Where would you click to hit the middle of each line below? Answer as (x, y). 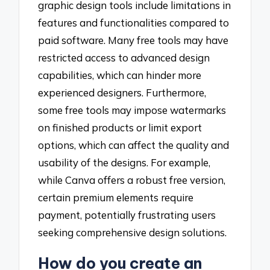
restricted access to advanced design (124, 57)
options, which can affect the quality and (134, 145)
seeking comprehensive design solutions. (133, 232)
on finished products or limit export (120, 127)
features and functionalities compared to (134, 22)
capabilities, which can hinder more (120, 75)
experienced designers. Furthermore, (122, 92)
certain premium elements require (116, 197)
